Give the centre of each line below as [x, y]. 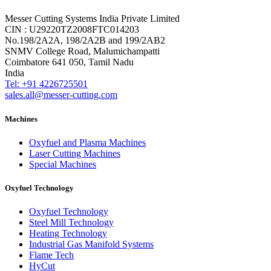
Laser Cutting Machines [75, 153]
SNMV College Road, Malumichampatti [82, 51]
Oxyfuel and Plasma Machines [87, 142]
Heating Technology [68, 233]
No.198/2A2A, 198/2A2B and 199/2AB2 [85, 41]
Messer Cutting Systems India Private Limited [92, 19]
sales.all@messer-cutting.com [61, 95]
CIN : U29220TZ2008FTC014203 [72, 30]
